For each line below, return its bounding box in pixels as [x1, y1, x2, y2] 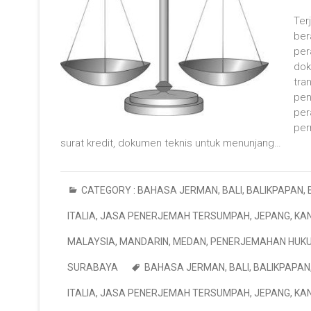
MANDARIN [119, 236, 169, 247]
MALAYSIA [67, 236, 115, 247]
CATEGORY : [79, 185, 137, 196]
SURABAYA [67, 262, 118, 273]
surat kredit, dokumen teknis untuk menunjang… [60, 137, 281, 149]
